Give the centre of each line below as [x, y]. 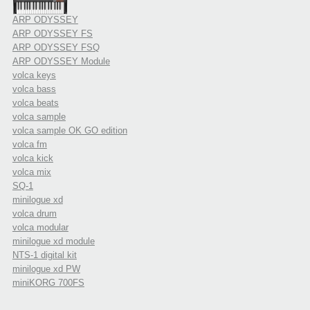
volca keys [34, 75]
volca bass [34, 89]
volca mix [31, 172]
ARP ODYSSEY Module [61, 62]
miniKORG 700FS [48, 283]
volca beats [35, 103]
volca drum [34, 214]
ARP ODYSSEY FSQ [56, 48]
